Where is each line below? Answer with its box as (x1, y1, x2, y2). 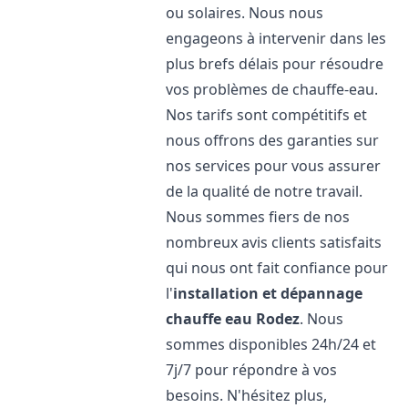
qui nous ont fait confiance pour (166, 258, 389, 278)
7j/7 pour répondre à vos (166, 360, 338, 380)
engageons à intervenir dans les (166, 28, 387, 48)
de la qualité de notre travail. (166, 181, 363, 201)
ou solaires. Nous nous (166, 3, 324, 23)
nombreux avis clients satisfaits (166, 232, 382, 252)
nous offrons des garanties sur (166, 130, 380, 150)
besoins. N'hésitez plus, (166, 385, 328, 405)
